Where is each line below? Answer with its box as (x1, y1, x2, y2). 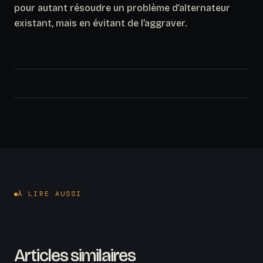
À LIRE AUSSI (18, 189, 82, 199)
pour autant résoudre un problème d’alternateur (14, 2, 230, 14)
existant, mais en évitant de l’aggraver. (14, 17, 187, 29)
